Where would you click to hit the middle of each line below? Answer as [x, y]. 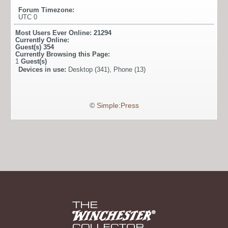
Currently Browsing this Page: [63, 54]
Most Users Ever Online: [54, 33]
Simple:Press [118, 106]
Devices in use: [43, 70]
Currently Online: [42, 40]
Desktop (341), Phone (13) [107, 70]
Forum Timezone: [46, 10]
